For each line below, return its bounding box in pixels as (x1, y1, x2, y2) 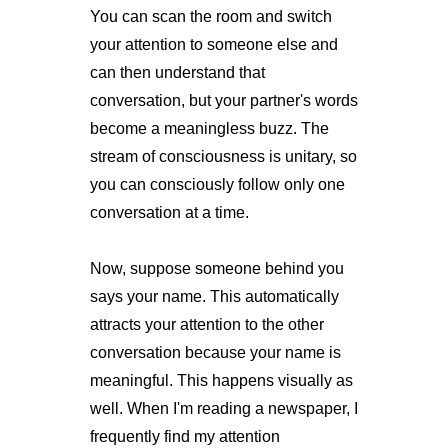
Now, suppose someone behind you (89, 259, 344, 277)
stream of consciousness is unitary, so (89, 147, 357, 165)
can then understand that (89, 63, 265, 81)
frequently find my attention (89, 427, 280, 445)
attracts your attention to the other (89, 315, 324, 333)
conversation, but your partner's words (89, 91, 358, 109)
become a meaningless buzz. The (89, 119, 329, 137)
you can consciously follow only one (89, 175, 345, 193)
